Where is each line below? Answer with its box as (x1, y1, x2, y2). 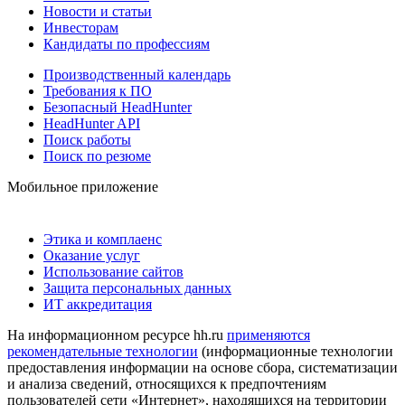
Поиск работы (43, 131, 131, 147)
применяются (227, 326, 310, 343)
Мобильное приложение (7, 178, 158, 194)
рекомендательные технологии (7, 343, 198, 359)
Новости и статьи (43, 3, 152, 19)
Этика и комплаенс (43, 231, 162, 247)
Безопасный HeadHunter (43, 99, 192, 115)
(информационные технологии (198, 343, 393, 359)
